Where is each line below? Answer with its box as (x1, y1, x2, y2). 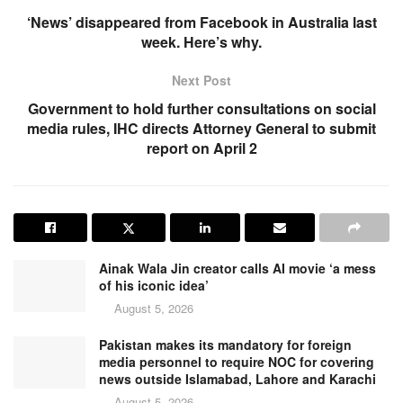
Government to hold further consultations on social (27, 98, 376, 120)
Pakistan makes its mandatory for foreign (99, 336, 352, 354)
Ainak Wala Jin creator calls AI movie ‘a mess (99, 259, 376, 278)
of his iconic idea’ (99, 276, 209, 295)
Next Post (172, 71, 231, 90)
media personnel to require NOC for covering (99, 353, 374, 372)
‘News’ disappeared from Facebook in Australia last (26, 12, 377, 33)
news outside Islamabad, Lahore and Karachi (99, 370, 376, 389)
